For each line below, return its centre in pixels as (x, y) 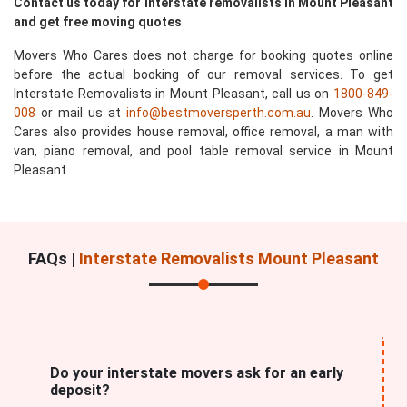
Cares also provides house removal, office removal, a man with (203, 132)
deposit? (80, 390)
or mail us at (81, 113)
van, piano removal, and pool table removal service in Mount (203, 151)
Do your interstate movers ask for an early (197, 373)
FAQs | (54, 258)
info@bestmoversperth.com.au (218, 113)
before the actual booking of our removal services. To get (203, 74)
